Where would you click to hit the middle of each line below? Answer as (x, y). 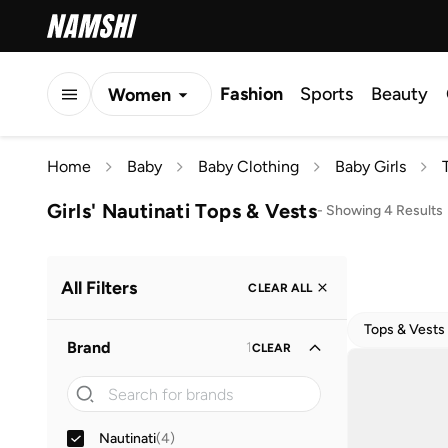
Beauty (399, 94)
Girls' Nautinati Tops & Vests (182, 210)
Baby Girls (370, 166)
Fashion (251, 94)
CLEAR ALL (280, 287)
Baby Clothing (248, 166)
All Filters (99, 287)
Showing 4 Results (385, 210)
